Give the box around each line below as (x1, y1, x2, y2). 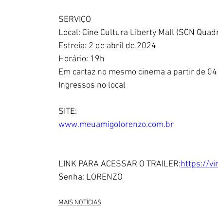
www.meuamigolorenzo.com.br (58, 120, 174, 130)
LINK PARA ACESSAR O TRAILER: (58, 159, 181, 169)
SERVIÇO (58, 15, 91, 25)
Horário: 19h (58, 54, 105, 64)
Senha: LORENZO (58, 172, 123, 182)
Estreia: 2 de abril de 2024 (58, 41, 156, 51)
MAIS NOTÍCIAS (58, 199, 101, 207)
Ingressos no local (58, 80, 126, 91)
